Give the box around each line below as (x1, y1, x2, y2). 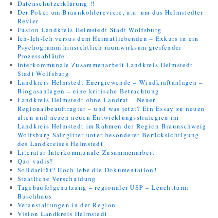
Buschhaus (17, 192, 52, 200)
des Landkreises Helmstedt (17, 139, 104, 148)
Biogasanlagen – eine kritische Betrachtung (17, 87, 160, 95)
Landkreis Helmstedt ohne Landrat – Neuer (17, 95, 156, 104)
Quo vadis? (17, 157, 54, 165)
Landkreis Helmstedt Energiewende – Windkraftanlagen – (17, 78, 203, 87)
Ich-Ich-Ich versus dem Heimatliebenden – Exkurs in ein (17, 34, 199, 43)
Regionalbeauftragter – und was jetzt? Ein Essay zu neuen (17, 104, 205, 113)
